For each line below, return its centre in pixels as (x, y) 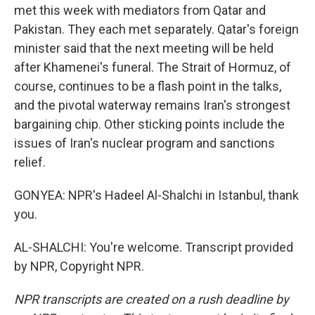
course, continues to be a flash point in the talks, (148, 86)
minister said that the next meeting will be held (144, 48)
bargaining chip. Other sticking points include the (149, 124)
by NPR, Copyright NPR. (79, 266)
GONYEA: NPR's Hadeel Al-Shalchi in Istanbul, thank (156, 195)
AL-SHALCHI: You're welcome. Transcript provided (154, 247)
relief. (30, 162)
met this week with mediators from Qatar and (140, 10)
